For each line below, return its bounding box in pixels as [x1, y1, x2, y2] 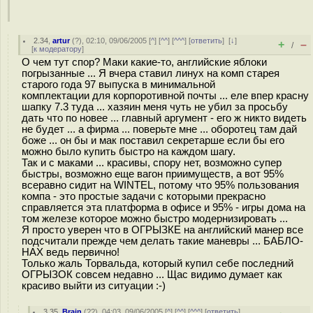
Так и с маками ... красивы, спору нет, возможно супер [22, 157, 282, 168]
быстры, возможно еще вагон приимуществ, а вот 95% [22, 168, 284, 180]
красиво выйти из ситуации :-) [22, 280, 166, 291]
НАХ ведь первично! [22, 247, 119, 258]
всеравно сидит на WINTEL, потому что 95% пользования [22, 180, 299, 191]
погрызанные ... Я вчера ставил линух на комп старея [22, 68, 279, 79]
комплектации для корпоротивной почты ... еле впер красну [22, 90, 309, 101]
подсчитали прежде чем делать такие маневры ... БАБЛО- [22, 235, 303, 247]
